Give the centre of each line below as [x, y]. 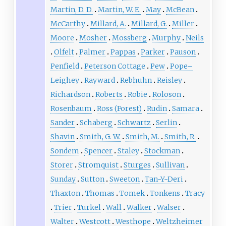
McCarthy [68, 24]
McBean [180, 10]
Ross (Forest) [119, 109]
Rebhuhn [136, 80]
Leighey [65, 80]
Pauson [183, 52]
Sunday [63, 179]
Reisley [169, 80]
